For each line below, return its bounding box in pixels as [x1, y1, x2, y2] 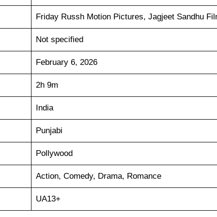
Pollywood [35, 149, 73, 158]
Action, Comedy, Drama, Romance [35, 171, 161, 181]
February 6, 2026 [35, 58, 97, 67]
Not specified [35, 35, 83, 45]
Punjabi [35, 126, 62, 136]
